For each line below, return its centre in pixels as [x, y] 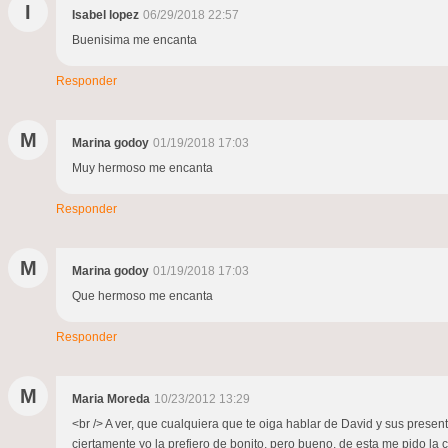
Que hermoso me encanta [142, 296]
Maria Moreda [111, 399]
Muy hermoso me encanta [142, 168]
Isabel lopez [105, 15]
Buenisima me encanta [134, 40]
